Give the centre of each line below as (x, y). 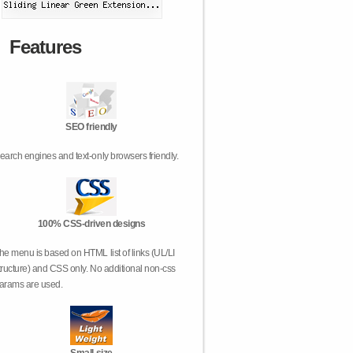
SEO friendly (91, 127)
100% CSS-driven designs (91, 224)
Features (45, 47)
